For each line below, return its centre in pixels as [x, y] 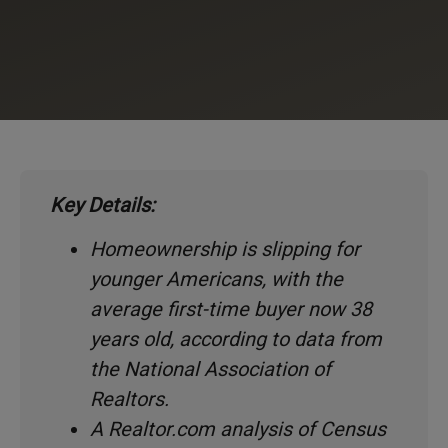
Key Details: [102, 204]
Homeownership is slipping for [225, 249]
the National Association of [210, 369]
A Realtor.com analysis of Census [238, 429]
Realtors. [129, 399]
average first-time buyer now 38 [231, 309]
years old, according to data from [236, 339]
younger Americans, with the [216, 279]
